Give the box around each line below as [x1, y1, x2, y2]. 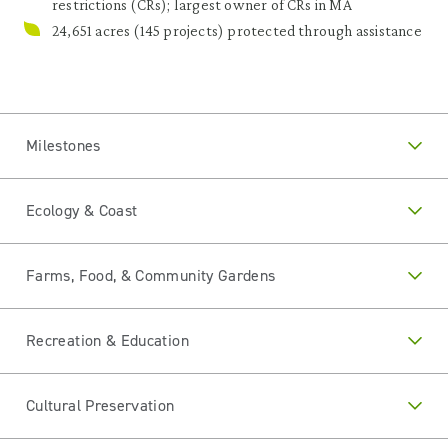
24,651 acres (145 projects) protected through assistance [52, 21, 422, 39]
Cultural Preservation [26, 394, 175, 416]
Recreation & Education [26, 329, 189, 351]
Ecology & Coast [26, 199, 138, 221]
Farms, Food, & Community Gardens [26, 264, 276, 286]
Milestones [26, 134, 101, 156]
